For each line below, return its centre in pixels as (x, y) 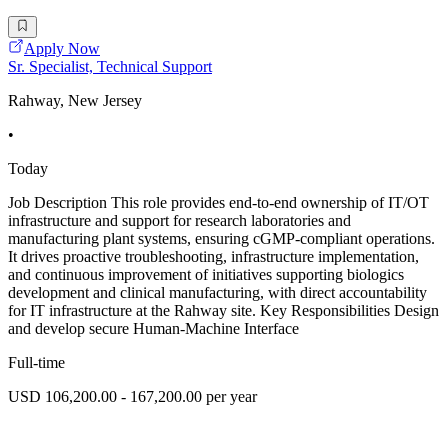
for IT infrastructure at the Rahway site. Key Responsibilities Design (223, 311)
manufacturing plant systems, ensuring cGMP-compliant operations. (221, 239)
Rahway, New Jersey (75, 101)
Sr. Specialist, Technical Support (110, 67)
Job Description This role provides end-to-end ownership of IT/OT (218, 203)
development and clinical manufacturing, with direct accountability (217, 293)
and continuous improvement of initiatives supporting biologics (206, 275)
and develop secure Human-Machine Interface (153, 329)
